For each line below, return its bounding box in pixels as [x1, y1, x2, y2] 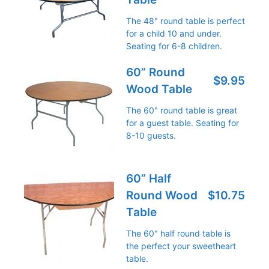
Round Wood [126, 189, 198, 202]
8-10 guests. [126, 130, 176, 141]
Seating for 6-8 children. [126, 41, 222, 51]
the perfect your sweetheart [126, 241, 236, 251]
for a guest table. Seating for [126, 118, 239, 128]
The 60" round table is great [126, 105, 237, 115]
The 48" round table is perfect [126, 16, 245, 26]
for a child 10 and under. [126, 28, 222, 38]
